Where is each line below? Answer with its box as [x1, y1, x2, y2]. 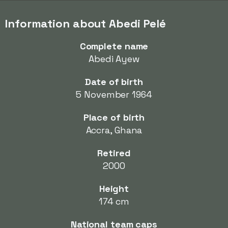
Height [99, 183, 129, 194]
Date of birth [85, 76, 143, 88]
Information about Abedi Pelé [5, 16, 166, 31]
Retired [97, 147, 131, 159]
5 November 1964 [76, 89, 152, 100]
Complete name [79, 40, 149, 52]
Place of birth [83, 111, 145, 123]
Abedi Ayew [89, 53, 139, 65]
